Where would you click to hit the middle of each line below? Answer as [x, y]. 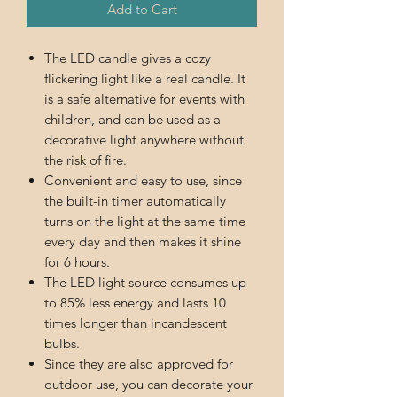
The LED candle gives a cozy [128, 58]
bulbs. [62, 343]
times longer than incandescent [136, 323]
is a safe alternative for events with [144, 98]
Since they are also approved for [139, 363]
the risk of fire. [86, 160]
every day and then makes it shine [143, 241]
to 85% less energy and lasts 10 [135, 302]
